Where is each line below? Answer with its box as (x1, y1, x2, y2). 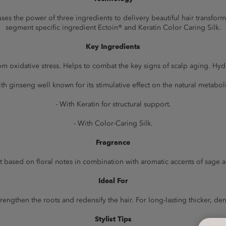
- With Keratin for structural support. (55, 100, 171, 108)
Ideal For (98, 177, 128, 185)
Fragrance (96, 138, 130, 147)
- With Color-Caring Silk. (73, 119, 153, 128)
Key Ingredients (86, 42, 140, 51)
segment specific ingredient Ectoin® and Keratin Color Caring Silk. (5, 23, 221, 32)
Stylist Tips (94, 215, 132, 223)
